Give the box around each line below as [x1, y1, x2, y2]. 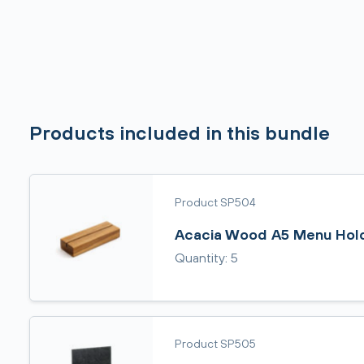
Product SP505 [174, 336, 256, 350]
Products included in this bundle [29, 122, 330, 144]
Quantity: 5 [174, 250, 238, 265]
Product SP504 [174, 194, 256, 209]
